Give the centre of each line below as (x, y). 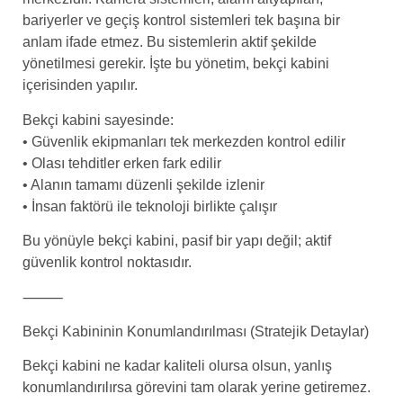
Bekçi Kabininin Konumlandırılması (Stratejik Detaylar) (196, 331)
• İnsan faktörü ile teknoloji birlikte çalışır (150, 206)
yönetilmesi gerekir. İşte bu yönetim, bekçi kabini (176, 64)
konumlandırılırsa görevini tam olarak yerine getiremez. (197, 388)
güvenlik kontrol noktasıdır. (107, 263)
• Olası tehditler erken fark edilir (122, 163)
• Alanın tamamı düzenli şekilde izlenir (143, 184)
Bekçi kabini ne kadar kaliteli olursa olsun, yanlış (177, 366)
